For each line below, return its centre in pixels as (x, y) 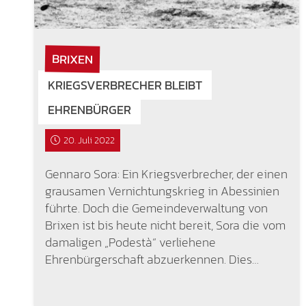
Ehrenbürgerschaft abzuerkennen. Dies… (152, 260)
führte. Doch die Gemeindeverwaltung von (156, 208)
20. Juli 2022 (89, 141)
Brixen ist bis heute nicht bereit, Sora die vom (165, 225)
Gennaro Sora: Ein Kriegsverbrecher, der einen (166, 174)
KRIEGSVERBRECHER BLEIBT (125, 85)
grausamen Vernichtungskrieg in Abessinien (162, 191)
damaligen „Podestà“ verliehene (130, 242)
